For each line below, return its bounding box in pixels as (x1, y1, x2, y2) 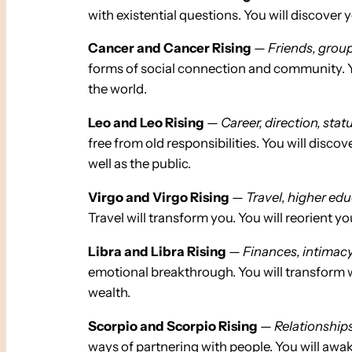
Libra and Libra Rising (88, 243, 226, 259)
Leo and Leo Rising (88, 115, 204, 131)
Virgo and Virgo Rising (88, 189, 229, 206)
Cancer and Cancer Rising (88, 40, 251, 57)
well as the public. (88, 156, 191, 172)
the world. (88, 81, 147, 97)
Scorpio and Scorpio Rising (88, 317, 258, 334)
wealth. (88, 284, 130, 300)
